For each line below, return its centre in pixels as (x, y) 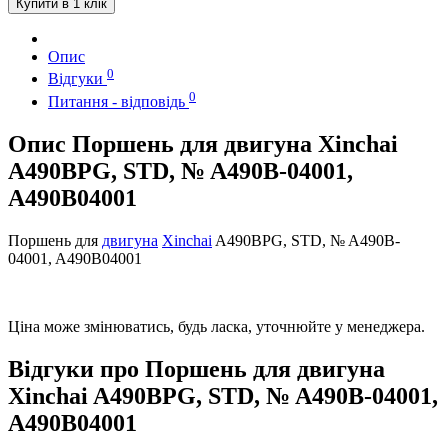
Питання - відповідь (118, 101)
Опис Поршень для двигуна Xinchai (203, 143)
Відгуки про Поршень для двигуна (196, 368)
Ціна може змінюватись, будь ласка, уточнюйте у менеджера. (216, 326)
